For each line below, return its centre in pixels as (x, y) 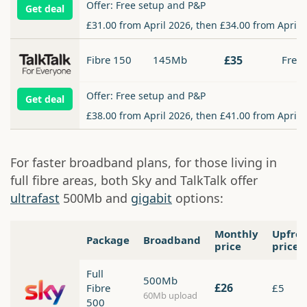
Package (108, 240)
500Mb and (95, 198)
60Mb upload (170, 296)
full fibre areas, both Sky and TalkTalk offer (134, 181)
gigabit (151, 198)
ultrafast (35, 198)
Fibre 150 (109, 60)
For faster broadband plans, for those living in (144, 163)
